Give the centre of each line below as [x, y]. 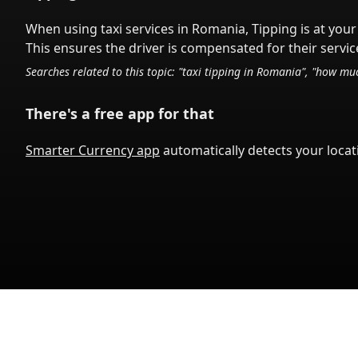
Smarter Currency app [93, 150]
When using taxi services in [109, 29]
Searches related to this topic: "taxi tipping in [141, 72]
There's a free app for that [120, 113]
